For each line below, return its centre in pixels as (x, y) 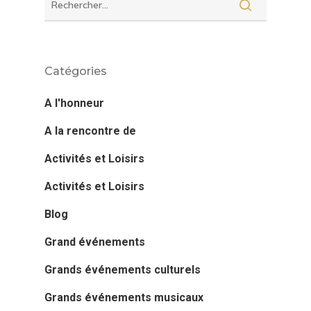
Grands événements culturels (123, 270)
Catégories (76, 71)
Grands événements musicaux (124, 297)
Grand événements (95, 242)
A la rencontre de (90, 131)
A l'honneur (74, 103)
